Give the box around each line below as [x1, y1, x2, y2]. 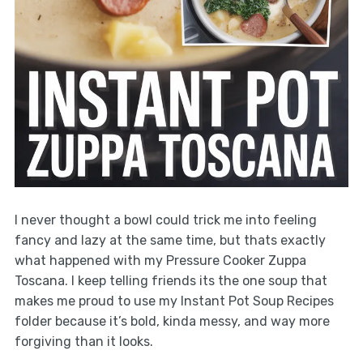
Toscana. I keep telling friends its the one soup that [14, 272, 327, 288]
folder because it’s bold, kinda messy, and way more [14, 313, 330, 329]
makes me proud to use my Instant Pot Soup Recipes [14, 293, 334, 309]
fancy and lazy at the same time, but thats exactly [14, 232, 326, 248]
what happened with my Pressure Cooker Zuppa [14, 252, 306, 268]
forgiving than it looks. [14, 333, 153, 349]
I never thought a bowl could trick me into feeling [14, 211, 317, 228]
